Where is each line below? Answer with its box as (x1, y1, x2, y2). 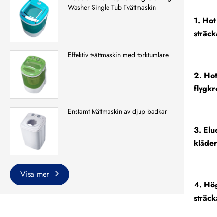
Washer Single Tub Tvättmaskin (68, 2, 156, 13)
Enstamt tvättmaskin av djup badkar (68, 107, 167, 117)
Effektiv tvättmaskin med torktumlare (68, 50, 169, 60)
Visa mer (20, 169, 51, 180)
